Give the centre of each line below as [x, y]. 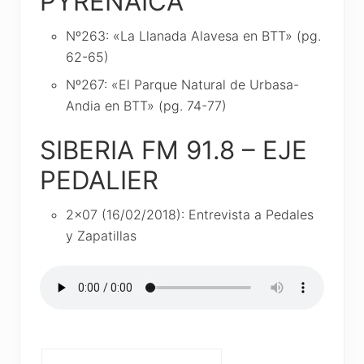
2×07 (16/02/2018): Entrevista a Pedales [190, 214]
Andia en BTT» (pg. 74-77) [146, 105]
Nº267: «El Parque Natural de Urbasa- [182, 84]
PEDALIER [99, 180]
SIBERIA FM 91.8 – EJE [173, 150]
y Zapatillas [101, 235]
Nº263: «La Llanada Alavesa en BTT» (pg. [193, 35]
